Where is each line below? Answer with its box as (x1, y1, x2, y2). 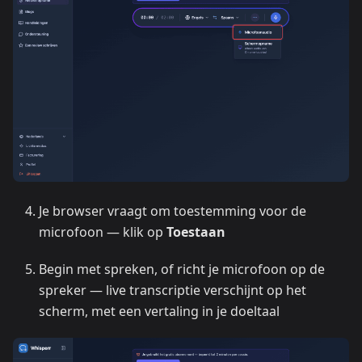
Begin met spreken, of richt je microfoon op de (39, 260, 325, 278)
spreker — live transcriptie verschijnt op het (39, 281, 306, 299)
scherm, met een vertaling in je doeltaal (39, 302, 280, 320)
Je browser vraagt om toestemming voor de (39, 202, 306, 220)
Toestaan (166, 223, 225, 241)
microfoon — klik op (39, 223, 166, 241)
